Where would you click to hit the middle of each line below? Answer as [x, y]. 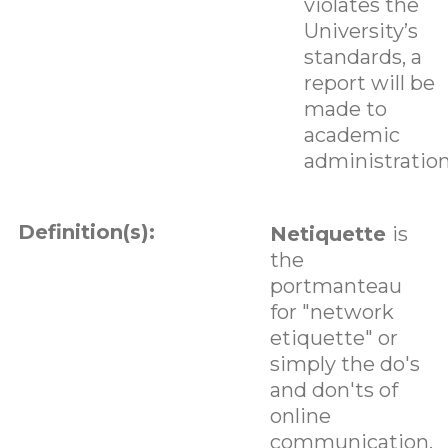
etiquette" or [333, 337]
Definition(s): [86, 231]
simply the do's [344, 363]
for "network [331, 311]
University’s [360, 30]
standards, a [362, 56]
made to [345, 108]
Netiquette [330, 233]
